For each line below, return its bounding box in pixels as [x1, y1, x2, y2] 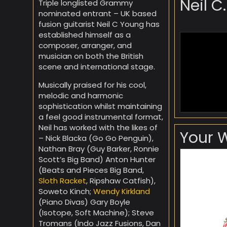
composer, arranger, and [39, 40, 132, 51]
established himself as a [39, 29, 131, 40]
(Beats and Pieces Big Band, [39, 164, 144, 175]
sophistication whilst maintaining [39, 100, 162, 111]
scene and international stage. [39, 61, 155, 72]
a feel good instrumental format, [39, 111, 163, 122]
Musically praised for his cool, [39, 79, 146, 90]
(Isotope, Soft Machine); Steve [39, 207, 154, 218]
